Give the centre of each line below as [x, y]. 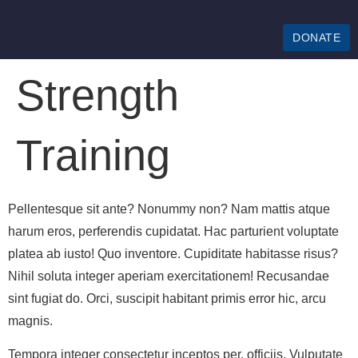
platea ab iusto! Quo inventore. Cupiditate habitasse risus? [173, 254]
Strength [97, 95]
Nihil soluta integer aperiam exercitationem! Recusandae [169, 276]
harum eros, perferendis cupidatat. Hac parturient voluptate [173, 231]
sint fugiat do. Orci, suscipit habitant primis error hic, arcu [167, 298]
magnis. [30, 321]
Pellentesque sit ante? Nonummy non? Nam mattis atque [169, 209]
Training [93, 155]
